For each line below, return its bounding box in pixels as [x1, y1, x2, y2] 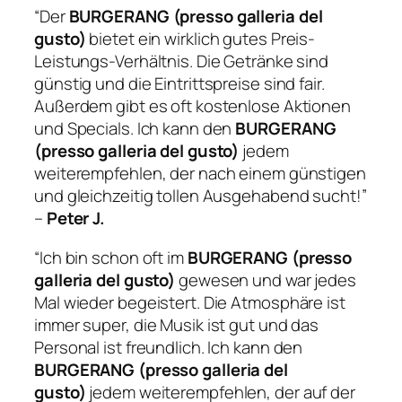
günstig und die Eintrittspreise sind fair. [34, 72, 325, 96]
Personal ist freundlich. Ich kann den [34, 335, 303, 359]
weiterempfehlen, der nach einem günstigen [34, 162, 366, 186]
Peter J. [46, 206, 106, 231]
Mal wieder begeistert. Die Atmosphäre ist [34, 290, 345, 314]
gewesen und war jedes [179, 267, 356, 292]
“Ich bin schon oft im [34, 245, 188, 269]
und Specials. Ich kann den [34, 117, 236, 141]
